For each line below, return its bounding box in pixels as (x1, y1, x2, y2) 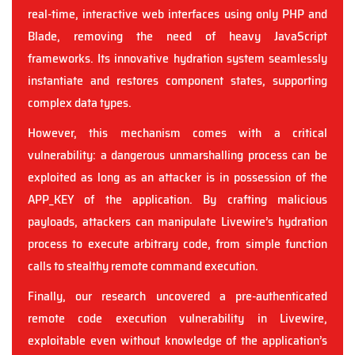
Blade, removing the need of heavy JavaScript (28, 26, 327, 46)
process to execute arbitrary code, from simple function (28, 234, 327, 254)
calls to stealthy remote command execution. (28, 256, 258, 276)
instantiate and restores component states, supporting (28, 71, 327, 90)
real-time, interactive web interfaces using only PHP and (28, 4, 327, 24)
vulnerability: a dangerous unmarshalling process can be (28, 145, 327, 165)
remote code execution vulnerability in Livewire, (28, 308, 327, 328)
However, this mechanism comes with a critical (28, 123, 327, 143)
